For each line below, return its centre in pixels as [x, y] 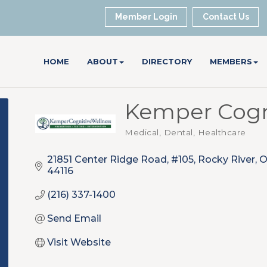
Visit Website [79, 242]
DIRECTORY [167, 61]
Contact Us [226, 17]
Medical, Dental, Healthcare [185, 132]
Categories [147, 139]
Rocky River [226, 159]
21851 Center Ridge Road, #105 [120, 159]
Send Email [74, 218]
